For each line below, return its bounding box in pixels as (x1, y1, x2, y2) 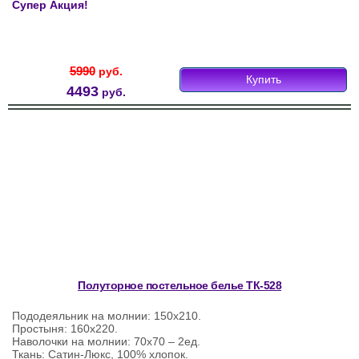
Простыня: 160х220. (12, 322, 118, 336)
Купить (245, 73, 281, 87)
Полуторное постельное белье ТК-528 (78, 279, 281, 292)
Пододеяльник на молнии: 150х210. (12, 309, 201, 323)
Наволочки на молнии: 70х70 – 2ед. (12, 335, 200, 349)
